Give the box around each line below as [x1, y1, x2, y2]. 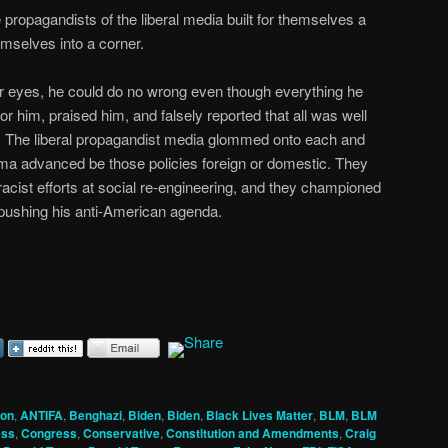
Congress [21, 423, 77, 442]
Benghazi [69, 405, 122, 424]
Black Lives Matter [206, 405, 313, 424]
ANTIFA [20, 405, 63, 424]
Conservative [83, 423, 160, 442]
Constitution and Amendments [166, 423, 339, 442]
